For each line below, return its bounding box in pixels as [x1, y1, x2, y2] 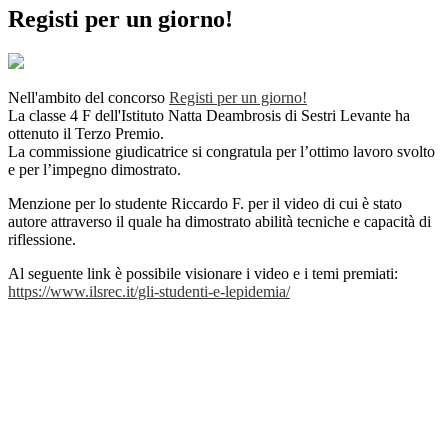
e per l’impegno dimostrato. [8, 161, 181, 179]
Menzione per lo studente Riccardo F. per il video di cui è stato [8, 195, 402, 213]
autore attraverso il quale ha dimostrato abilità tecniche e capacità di [8, 213, 431, 231]
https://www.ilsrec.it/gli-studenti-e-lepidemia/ [8, 283, 290, 301]
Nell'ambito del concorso [8, 89, 169, 107]
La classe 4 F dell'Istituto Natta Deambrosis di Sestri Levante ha [8, 107, 410, 125]
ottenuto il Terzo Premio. [8, 125, 164, 143]
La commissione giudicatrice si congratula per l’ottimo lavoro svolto [8, 143, 435, 161]
